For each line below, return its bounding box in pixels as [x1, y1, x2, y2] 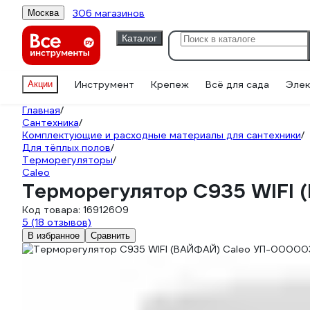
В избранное [28, 230, 80, 241]
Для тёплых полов [22, 141, 111, 154]
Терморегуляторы [22, 154, 113, 166]
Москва [28, 8, 59, 18]
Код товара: [22, 203, 83, 216]
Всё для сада [206, 78, 269, 91]
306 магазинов [73, 6, 145, 19]
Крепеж [151, 78, 189, 91]
